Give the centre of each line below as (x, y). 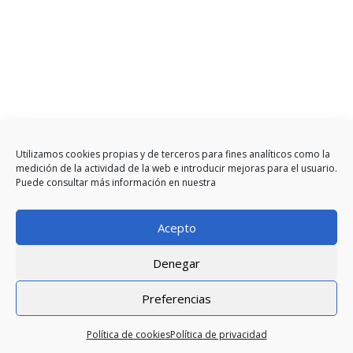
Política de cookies (128, 334)
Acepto (176, 227)
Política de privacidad (218, 334)
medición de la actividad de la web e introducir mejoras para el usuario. (176, 168)
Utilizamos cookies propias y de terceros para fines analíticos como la (173, 154)
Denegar (176, 263)
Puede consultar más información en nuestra (116, 182)
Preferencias (176, 298)
